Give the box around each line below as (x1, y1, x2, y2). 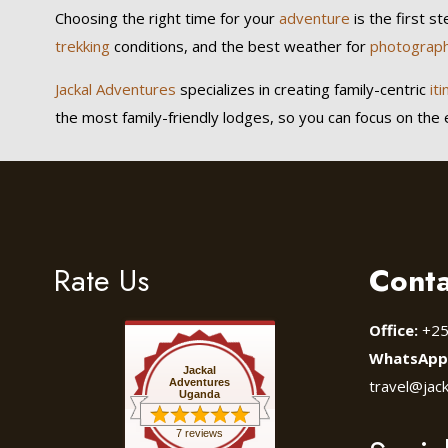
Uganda (179, 388, 220, 400)
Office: (369, 320, 418, 340)
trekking (54, 36, 110, 56)
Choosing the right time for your (54, 8, 279, 28)
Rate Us (54, 259, 149, 302)
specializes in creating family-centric (175, 79, 426, 99)
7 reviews (176, 427, 223, 439)
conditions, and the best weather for (109, 36, 370, 56)
